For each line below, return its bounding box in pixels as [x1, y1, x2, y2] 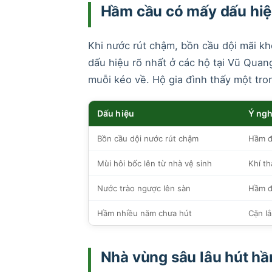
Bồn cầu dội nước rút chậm [97, 133, 199, 143]
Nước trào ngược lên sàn [97, 183, 191, 193]
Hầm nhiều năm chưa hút [97, 208, 192, 218]
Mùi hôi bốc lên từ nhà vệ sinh [97, 158, 212, 168]
